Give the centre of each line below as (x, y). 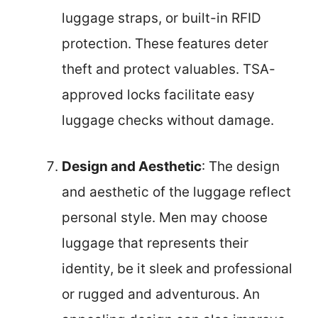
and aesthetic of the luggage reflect (176, 192)
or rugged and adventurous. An (161, 294)
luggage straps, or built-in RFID (161, 18)
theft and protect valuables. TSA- (169, 69)
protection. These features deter (165, 44)
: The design (241, 166)
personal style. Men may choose (165, 217)
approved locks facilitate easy (158, 95)
